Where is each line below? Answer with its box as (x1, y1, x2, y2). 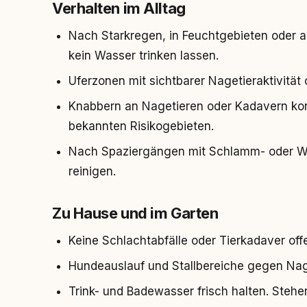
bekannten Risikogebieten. (69, 119, 214, 133)
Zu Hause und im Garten (52, 204, 219, 222)
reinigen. (69, 164, 116, 178)
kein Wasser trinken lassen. (69, 49, 219, 62)
